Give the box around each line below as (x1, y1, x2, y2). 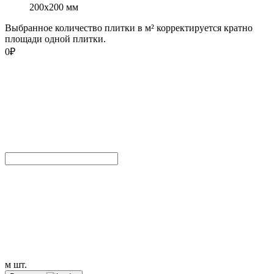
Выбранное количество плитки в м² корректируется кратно (5, 23, 253, 34)
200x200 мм (29, 2, 78, 13)
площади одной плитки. (5, 34, 106, 45)
